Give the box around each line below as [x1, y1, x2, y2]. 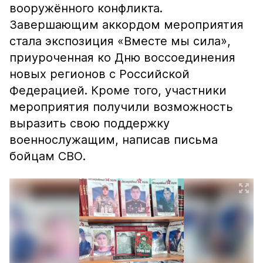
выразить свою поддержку [9, 116, 170, 130]
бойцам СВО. [9, 149, 86, 163]
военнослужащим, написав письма [9, 133, 218, 147]
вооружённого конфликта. [9, 1, 163, 15]
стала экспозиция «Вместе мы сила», [9, 34, 231, 48]
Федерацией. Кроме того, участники [9, 83, 227, 97]
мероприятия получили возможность [9, 100, 233, 114]
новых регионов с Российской [9, 67, 190, 81]
